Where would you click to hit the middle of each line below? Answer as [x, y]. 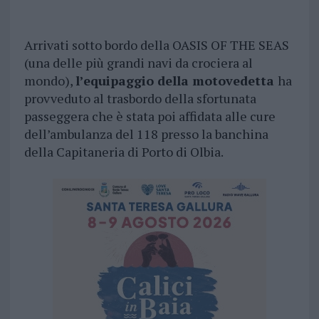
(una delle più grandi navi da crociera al [138, 63]
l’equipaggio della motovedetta [176, 81]
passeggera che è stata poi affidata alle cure [150, 116]
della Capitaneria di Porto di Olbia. [124, 152]
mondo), [49, 81]
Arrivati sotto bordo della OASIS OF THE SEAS [156, 45]
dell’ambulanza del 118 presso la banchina [146, 134]
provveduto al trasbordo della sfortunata [140, 99]
